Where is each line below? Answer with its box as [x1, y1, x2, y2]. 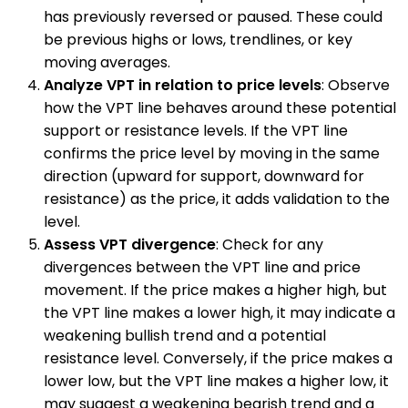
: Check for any [216, 233, 323, 255]
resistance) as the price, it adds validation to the [44, 188, 390, 209]
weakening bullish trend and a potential [44, 324, 326, 346]
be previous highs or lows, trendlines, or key [44, 28, 352, 50]
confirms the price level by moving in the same [44, 142, 380, 164]
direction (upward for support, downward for [44, 165, 364, 187]
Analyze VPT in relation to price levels [44, 74, 321, 96]
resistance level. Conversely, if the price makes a [44, 347, 393, 369]
